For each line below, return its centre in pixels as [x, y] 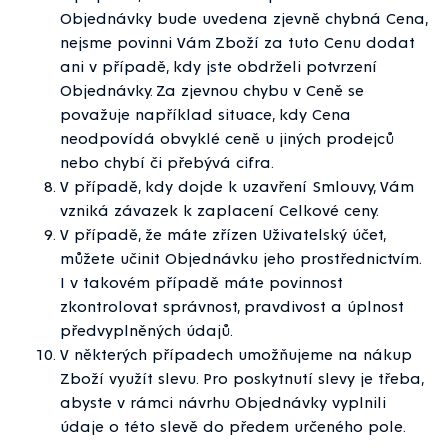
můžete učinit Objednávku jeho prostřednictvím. [240, 258]
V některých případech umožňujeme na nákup [236, 354]
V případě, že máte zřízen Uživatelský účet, [222, 234]
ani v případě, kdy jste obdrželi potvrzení [218, 66]
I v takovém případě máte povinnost [201, 282]
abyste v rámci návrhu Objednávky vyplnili [223, 402]
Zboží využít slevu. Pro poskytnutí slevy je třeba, [241, 378]
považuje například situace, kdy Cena [205, 114]
